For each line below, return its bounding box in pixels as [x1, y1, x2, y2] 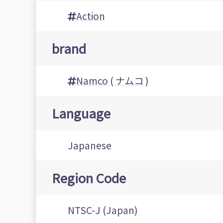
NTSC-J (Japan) [68, 203, 138, 218]
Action [76, 9, 105, 23]
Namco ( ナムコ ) [76, 74, 149, 88]
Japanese [68, 138, 111, 153]
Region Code [52, 168, 126, 187]
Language [52, 104, 111, 122]
